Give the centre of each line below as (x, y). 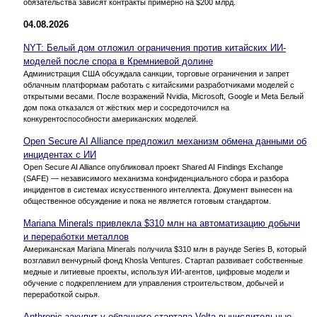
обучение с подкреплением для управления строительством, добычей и (154, 283)
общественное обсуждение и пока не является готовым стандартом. (147, 201)
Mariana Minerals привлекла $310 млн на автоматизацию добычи (162, 223)
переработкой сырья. (62, 294)
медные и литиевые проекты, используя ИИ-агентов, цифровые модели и (156, 271)
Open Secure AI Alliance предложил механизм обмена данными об (165, 141)
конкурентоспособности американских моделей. (111, 119)
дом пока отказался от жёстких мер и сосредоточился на (126, 107)
